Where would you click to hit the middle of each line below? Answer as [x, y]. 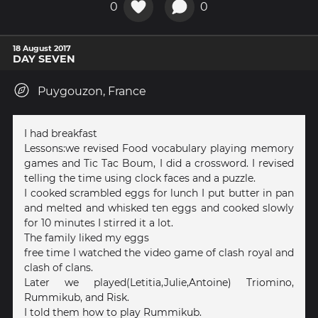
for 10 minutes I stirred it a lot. [99, 223]
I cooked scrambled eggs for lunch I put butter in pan [159, 193]
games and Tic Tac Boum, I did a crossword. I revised [159, 163]
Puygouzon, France [92, 91]
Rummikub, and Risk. [77, 297]
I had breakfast [61, 133]
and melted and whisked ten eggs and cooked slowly [159, 208]
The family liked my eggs [87, 237]
